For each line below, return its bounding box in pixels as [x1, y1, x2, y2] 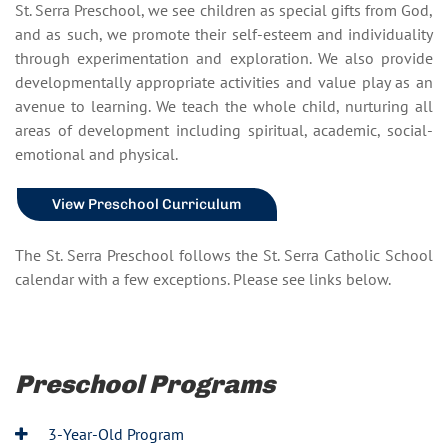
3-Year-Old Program [44, 423, 184, 444]
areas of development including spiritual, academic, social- [15, 119, 433, 140]
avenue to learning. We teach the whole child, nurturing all [15, 95, 433, 116]
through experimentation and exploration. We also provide [15, 47, 433, 68]
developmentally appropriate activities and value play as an [15, 71, 433, 92]
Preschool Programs [15, 368, 275, 399]
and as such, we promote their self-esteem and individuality [15, 23, 433, 44]
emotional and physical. [15, 143, 181, 164]
